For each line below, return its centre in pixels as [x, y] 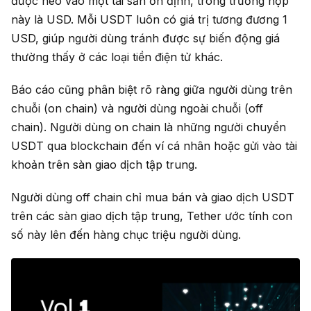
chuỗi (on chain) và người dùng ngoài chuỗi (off [137, 109]
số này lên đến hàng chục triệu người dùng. [126, 235]
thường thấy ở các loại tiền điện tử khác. [117, 57]
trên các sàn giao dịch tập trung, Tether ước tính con [152, 216]
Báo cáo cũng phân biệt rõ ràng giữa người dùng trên [152, 90]
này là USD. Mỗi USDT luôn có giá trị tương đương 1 [149, 20]
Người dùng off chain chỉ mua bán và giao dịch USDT [153, 197]
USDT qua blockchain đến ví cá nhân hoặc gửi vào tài [154, 146]
